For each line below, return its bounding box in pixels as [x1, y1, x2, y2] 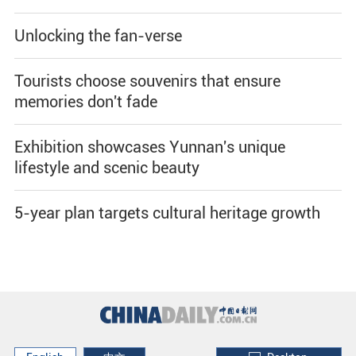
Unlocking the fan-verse [14, 25, 182, 45]
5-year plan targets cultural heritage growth [14, 203, 320, 222]
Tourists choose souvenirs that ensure [14, 71, 281, 91]
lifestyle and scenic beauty [14, 157, 199, 177]
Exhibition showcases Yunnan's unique [14, 137, 285, 157]
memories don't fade [14, 91, 157, 111]
